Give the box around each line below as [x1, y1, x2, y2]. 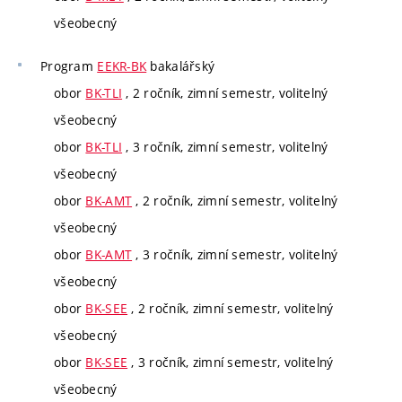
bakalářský [146, 57, 215, 74]
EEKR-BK [97, 57, 147, 74]
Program [40, 57, 98, 74]
